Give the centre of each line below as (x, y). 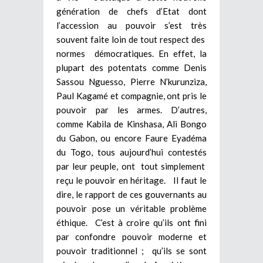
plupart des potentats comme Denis (131, 67)
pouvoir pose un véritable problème (131, 208)
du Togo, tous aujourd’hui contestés (131, 152)
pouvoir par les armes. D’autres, (131, 109)
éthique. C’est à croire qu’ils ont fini (131, 222)
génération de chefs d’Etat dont (131, 11)
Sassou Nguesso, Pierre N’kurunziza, (131, 81)
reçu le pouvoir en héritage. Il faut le (131, 180)
